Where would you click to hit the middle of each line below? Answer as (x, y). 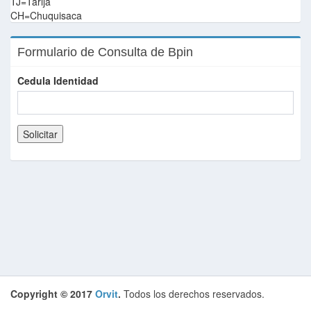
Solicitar (40, 134)
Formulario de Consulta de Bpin (105, 52)
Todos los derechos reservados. (193, 294)
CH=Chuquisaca (46, 15)
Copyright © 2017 (53, 294)
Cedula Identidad (58, 81)
